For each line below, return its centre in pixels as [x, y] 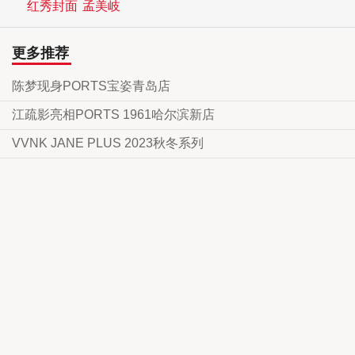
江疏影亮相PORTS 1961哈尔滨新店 [113, 115]
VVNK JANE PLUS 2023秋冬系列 [108, 143]
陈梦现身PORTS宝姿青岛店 [91, 86]
